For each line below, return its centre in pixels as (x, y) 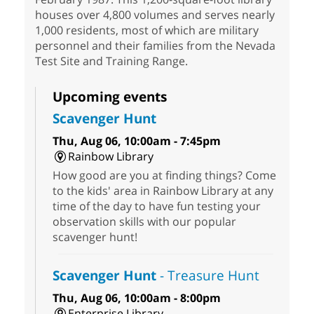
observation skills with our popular (144, 222)
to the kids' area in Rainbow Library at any (163, 191)
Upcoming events (110, 97)
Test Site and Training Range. (113, 61)
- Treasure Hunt (208, 275)
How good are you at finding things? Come (164, 176)
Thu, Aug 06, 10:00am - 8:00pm (137, 298)
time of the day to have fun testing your (157, 206)
